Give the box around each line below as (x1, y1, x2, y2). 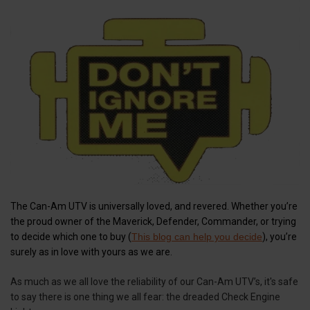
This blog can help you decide (131, 231, 262, 243)
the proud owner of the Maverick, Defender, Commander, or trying (10, 216, 296, 228)
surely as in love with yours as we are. (10, 246, 172, 258)
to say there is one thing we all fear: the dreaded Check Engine (10, 291, 280, 303)
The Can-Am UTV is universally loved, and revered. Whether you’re (10, 201, 298, 212)
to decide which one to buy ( (10, 231, 131, 243)
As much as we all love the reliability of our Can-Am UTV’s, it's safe (10, 276, 298, 288)
